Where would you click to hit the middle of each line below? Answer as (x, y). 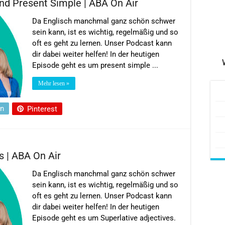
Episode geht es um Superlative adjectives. (104, 218)
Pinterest (42, 109)
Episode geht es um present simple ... (95, 65)
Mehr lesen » (54, 83)
